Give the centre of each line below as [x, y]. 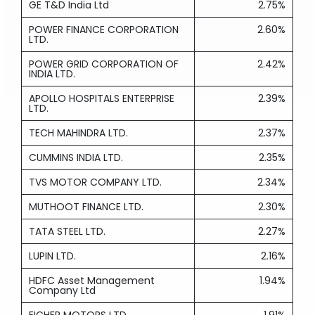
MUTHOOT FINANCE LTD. [86, 207]
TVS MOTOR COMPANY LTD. [96, 182]
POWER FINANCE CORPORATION [104, 30]
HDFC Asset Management [92, 281]
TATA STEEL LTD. [67, 231]
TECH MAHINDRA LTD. [79, 133]
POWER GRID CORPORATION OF [104, 64]
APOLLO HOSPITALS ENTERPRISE [102, 98]
